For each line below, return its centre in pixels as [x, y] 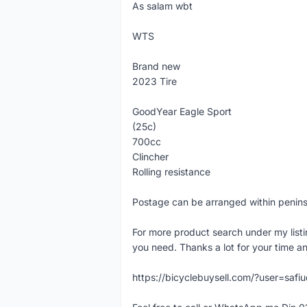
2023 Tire [155, 81]
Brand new [156, 66]
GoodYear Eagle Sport [182, 111]
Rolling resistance [171, 172]
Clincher [150, 157]
